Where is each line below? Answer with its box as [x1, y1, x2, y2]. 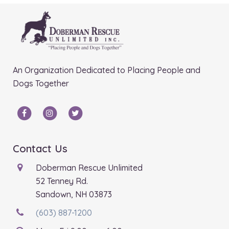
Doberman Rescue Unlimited [36, 162, 143, 173]
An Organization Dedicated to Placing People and [13, 64, 200, 75]
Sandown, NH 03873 [36, 189, 112, 199]
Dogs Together [13, 78, 69, 88]
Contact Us [13, 142, 67, 155]
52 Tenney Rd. [36, 175, 88, 186]
